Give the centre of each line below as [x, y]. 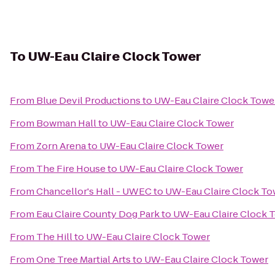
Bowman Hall [66, 123]
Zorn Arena [61, 146]
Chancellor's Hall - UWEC [94, 191]
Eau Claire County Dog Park [98, 214]
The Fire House [71, 168]
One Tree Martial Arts [83, 259]
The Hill [54, 237]
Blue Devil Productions [88, 100]
